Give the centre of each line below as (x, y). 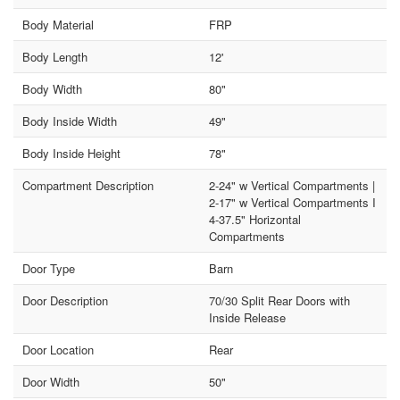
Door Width (51, 382)
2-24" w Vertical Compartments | (292, 186)
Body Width (53, 89)
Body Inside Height (72, 154)
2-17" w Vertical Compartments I (292, 203)
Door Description (66, 301)
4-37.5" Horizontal (255, 220)
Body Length (55, 57)
